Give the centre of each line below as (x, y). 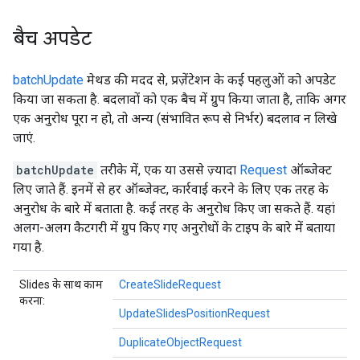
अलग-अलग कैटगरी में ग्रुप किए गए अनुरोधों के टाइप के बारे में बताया (174, 228)
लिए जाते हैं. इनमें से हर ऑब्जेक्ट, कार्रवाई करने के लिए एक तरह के (171, 189)
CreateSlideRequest (170, 284)
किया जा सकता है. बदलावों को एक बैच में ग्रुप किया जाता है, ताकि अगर (180, 99)
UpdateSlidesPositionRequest (194, 313)
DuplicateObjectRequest (180, 342)
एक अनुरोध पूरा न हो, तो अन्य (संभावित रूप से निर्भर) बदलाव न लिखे (175, 119)
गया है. (29, 247)
